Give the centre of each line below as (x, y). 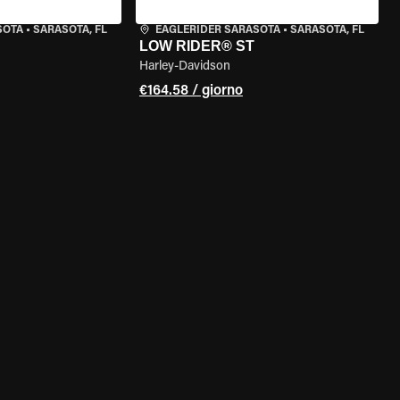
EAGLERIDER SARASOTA (217, 30)
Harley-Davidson (184, 67)
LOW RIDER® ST (196, 46)
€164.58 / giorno (191, 91)
